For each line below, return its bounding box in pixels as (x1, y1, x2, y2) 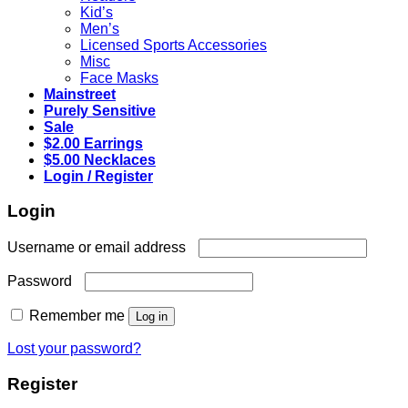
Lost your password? (7, 341, 141, 357)
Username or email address (7, 240, 189, 256)
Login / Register (44, 168, 153, 184)
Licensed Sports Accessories (80, 36, 267, 53)
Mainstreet (44, 86, 116, 102)
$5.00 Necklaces (44, 151, 156, 168)
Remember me (29, 308, 125, 324)
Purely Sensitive (44, 102, 156, 118)
